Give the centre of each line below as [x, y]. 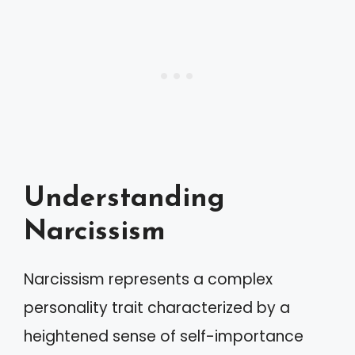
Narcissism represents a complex [148, 280]
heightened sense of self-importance [164, 337]
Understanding [124, 200]
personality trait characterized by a [157, 308]
